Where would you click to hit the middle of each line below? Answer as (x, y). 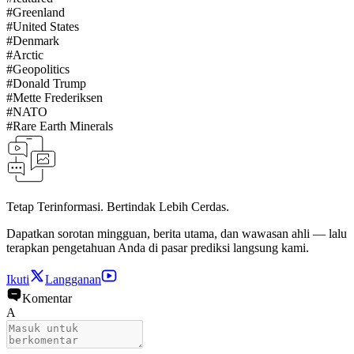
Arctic (28, 55)
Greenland (39, 12)
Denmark (36, 40)
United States (46, 26)
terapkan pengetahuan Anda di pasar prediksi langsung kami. (158, 247)
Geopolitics (41, 69)
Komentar (47, 298)
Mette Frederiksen (58, 97)
